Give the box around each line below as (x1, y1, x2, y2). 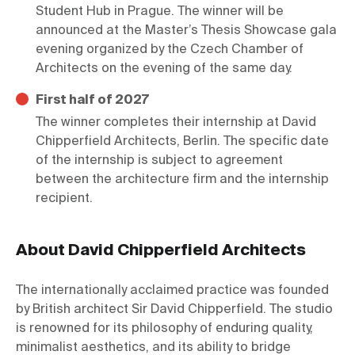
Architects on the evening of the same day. (36, 62, 292, 75)
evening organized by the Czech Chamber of (36, 43, 303, 56)
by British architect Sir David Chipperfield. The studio (16, 303, 333, 316)
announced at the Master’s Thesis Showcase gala (36, 24, 337, 37)
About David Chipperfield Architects (16, 242, 306, 259)
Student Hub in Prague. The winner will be (36, 5, 284, 18)
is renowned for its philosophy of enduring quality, (16, 322, 313, 335)
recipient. (36, 192, 93, 205)
